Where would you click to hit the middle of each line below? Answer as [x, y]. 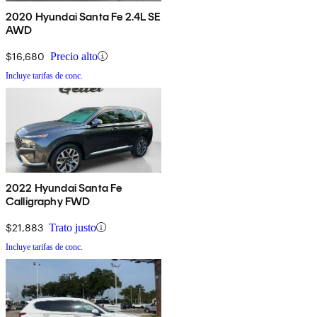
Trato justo [73, 227]
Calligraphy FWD [48, 201]
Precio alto [74, 56]
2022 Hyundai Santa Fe [64, 188]
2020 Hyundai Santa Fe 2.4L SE [83, 16]
